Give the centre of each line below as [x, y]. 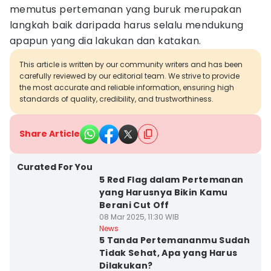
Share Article [50, 134]
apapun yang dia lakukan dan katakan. [106, 41]
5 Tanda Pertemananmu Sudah [174, 240]
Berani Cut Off [134, 205]
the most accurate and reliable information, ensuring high [127, 87]
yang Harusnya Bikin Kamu [163, 192]
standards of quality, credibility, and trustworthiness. [116, 99]
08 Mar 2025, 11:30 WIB [139, 217]
